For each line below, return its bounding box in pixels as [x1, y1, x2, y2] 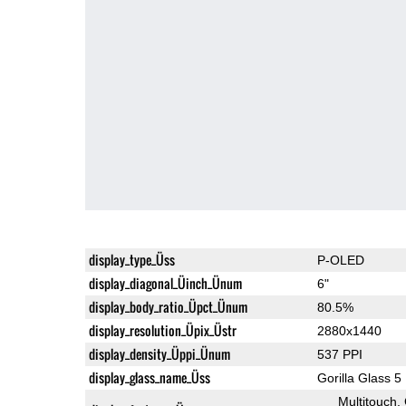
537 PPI [316, 346, 362, 362]
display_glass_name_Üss [88, 367, 210, 387]
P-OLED [316, 252, 364, 267]
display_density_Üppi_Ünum [88, 343, 230, 363]
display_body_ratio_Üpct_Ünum [88, 296, 247, 316]
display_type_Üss [88, 249, 175, 269]
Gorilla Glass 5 [316, 370, 401, 385]
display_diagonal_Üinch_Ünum [88, 273, 242, 293]
